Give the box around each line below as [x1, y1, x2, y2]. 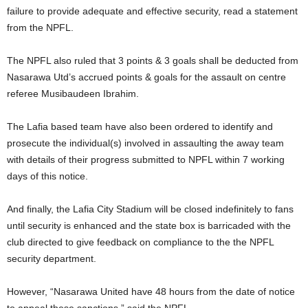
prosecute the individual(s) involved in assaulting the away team [7, 137, 284, 148]
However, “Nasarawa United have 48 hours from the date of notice [7, 286, 295, 297]
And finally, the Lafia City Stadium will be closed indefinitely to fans [7, 203, 294, 214]
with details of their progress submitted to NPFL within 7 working [7, 154, 285, 165]
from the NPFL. [7, 22, 74, 33]
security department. [7, 253, 96, 264]
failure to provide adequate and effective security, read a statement [7, 5, 298, 16]
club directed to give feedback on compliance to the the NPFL [7, 236, 274, 247]
